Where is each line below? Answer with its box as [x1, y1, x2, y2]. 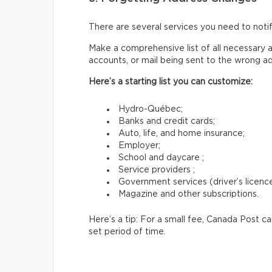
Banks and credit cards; [118, 117, 215, 126]
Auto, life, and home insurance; [118, 129, 245, 138]
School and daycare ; [118, 153, 204, 162]
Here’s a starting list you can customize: [89, 77, 253, 86]
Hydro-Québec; [118, 104, 183, 114]
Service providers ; [118, 165, 195, 174]
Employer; [118, 141, 160, 150]
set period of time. [89, 227, 166, 236]
